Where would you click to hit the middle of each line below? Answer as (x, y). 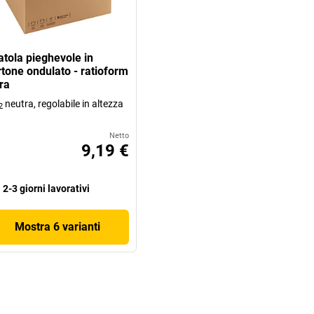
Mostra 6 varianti (57, 226)
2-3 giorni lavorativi (46, 188)
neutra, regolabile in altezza (63, 103)
